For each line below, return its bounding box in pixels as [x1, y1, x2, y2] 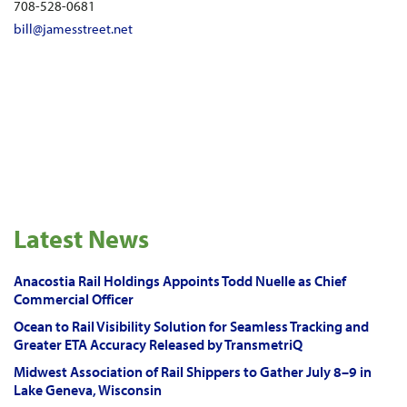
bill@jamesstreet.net [14, 20, 133, 37]
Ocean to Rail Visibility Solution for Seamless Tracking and [14, 317, 369, 335]
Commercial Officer [14, 290, 134, 308]
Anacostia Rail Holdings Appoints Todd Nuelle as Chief [14, 272, 346, 290]
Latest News [14, 223, 149, 254]
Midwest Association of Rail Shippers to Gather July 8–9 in [14, 362, 372, 381]
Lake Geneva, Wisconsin [14, 381, 162, 399]
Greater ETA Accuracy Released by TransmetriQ [14, 335, 303, 353]
